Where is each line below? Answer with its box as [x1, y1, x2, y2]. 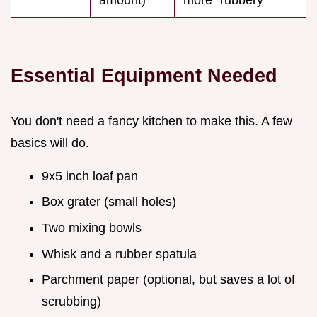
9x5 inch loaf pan [42, 168, 138, 183]
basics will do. [11, 135, 89, 150]
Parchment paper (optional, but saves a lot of [42, 272, 295, 287]
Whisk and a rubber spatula [42, 246, 197, 261]
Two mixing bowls [42, 221, 142, 235]
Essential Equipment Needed [11, 64, 277, 86]
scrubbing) [42, 294, 101, 309]
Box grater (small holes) [42, 195, 176, 209]
